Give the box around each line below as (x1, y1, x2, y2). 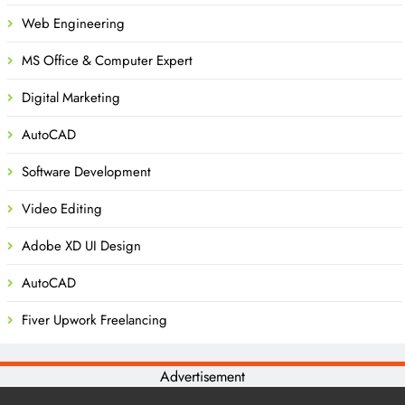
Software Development (22, 161, 151, 182)
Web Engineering (22, 13, 125, 33)
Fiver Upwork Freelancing (22, 309, 167, 330)
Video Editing (22, 198, 102, 219)
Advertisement (160, 365, 245, 387)
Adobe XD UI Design (22, 235, 141, 256)
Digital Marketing (22, 87, 120, 108)
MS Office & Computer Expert (22, 50, 193, 71)
